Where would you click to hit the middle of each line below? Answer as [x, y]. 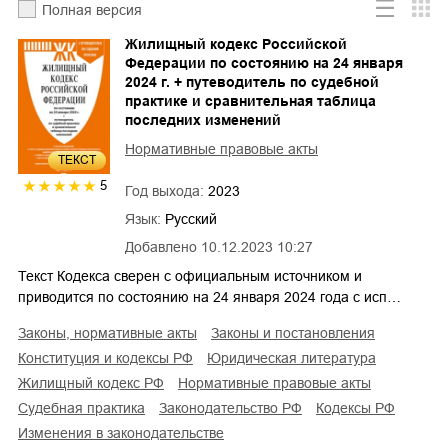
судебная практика [86, 407]
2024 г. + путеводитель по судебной [252, 81]
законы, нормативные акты [111, 332]
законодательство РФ [234, 407]
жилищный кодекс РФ [97, 382]
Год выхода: [166, 190]
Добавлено [161, 246]
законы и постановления [297, 332]
